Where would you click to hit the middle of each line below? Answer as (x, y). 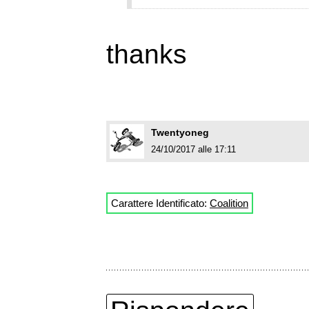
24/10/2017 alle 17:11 (193, 150)
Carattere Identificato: (160, 203)
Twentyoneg (180, 133)
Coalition (229, 203)
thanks (147, 54)
